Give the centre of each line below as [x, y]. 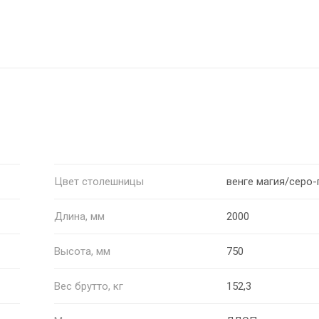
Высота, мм [82, 251]
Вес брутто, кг [88, 286]
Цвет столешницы [99, 181]
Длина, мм [79, 216]
